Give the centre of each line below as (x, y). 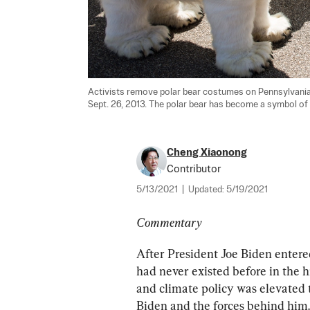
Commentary (169, 223)
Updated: (207, 190)
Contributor (194, 170)
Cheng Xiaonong (207, 153)
